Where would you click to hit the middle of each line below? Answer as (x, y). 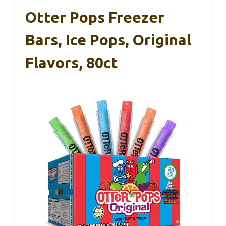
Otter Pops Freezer (95, 17)
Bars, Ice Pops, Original (108, 40)
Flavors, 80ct (72, 62)
